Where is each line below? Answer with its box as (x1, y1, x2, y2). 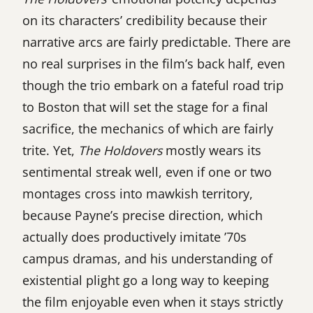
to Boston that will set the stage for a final (22, 98, 268, 115)
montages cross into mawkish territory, (22, 184, 253, 202)
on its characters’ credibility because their (22, 11, 267, 29)
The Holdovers (78, 141, 162, 159)
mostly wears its (162, 141, 261, 159)
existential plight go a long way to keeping (22, 271, 269, 289)
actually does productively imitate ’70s (22, 228, 247, 245)
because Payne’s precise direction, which (22, 206, 263, 224)
